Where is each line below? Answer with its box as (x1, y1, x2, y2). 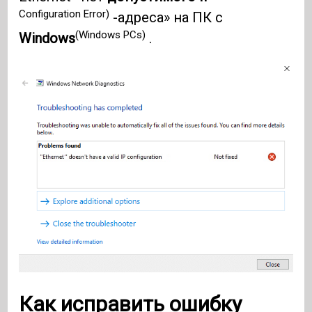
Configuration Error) (19, 7, 110, 20)
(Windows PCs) (75, 28, 146, 41)
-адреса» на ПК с (109, 9, 224, 26)
